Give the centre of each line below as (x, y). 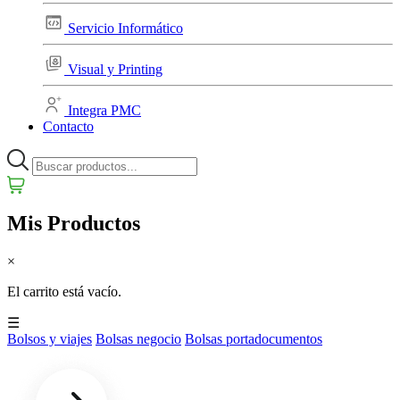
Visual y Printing (115, 69)
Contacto (68, 126)
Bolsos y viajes (50, 338)
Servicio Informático (125, 28)
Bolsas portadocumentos (254, 338)
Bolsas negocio (138, 338)
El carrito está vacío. (64, 291)
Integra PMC (104, 110)
